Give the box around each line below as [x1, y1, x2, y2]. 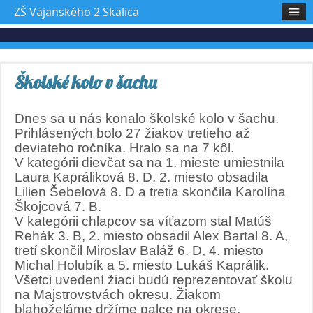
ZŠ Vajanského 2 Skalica [14, 4, 139, 20]
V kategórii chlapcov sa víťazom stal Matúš [15, 214, 272, 228]
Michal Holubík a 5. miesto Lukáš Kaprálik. [15, 258, 269, 272]
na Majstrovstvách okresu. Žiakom [15, 287, 221, 302]
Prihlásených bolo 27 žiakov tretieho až [15, 126, 250, 140]
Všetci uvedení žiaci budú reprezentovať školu [15, 272, 293, 287]
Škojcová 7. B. [15, 199, 101, 214]
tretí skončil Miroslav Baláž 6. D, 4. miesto [15, 243, 263, 258]
